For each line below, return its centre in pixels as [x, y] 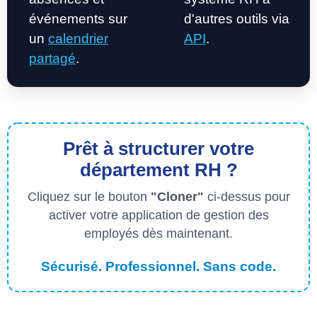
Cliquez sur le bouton [89, 197]
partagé [52, 58]
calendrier [78, 39]
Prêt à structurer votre [158, 149]
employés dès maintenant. [158, 234]
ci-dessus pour [247, 197]
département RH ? [158, 170]
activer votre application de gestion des [158, 215]
